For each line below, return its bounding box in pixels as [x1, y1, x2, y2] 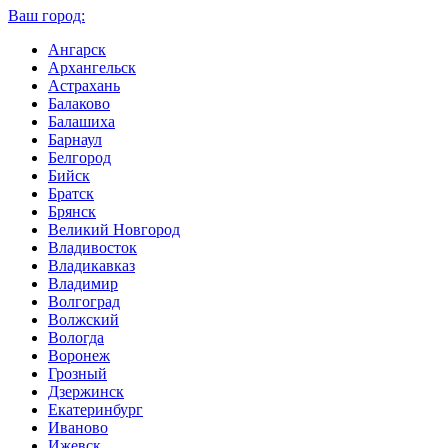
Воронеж [48, 346, 110, 364]
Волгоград [48, 292, 120, 310]
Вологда [48, 328, 104, 346]
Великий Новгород [48, 220, 180, 238]
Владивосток [48, 238, 137, 256]
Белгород [48, 148, 111, 166]
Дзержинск [48, 382, 124, 400]
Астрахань [48, 76, 120, 94]
